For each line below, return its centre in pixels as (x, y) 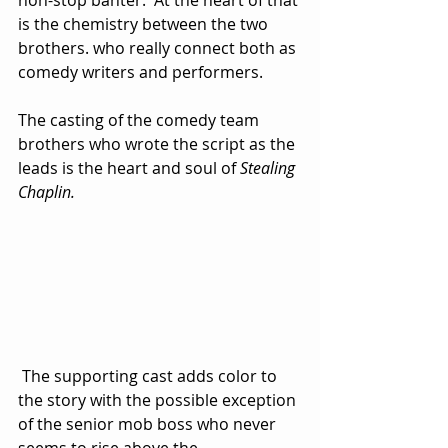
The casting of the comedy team (140, 120)
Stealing (269, 168)
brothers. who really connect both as (159, 48)
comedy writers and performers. (144, 72)
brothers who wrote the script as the (158, 144)
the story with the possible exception (159, 399)
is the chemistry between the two (145, 24)
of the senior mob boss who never (149, 423)
